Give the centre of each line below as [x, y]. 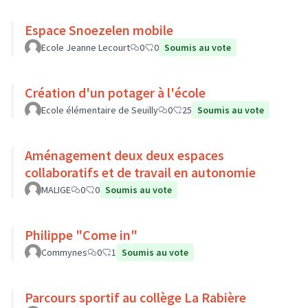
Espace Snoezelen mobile [99, 30]
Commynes [64, 252]
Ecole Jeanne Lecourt [86, 47]
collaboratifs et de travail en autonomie [140, 172]
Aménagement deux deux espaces [124, 155]
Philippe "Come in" [81, 235]
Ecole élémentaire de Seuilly [100, 110]
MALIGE [56, 190]
